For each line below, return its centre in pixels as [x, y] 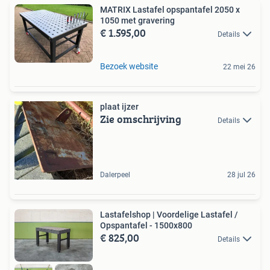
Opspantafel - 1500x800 [146, 225]
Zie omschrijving [141, 119]
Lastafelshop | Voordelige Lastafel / [169, 214]
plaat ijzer [119, 106]
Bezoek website [129, 66]
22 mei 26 [239, 67]
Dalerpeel [115, 174]
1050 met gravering [137, 20]
